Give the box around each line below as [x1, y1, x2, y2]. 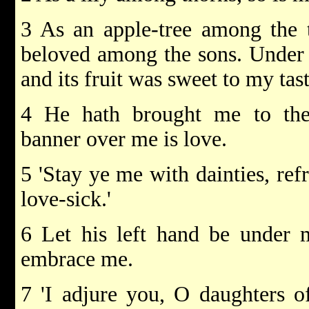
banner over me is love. [21, 127, 227, 151]
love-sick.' [21, 187, 111, 211]
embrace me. [21, 247, 133, 271]
